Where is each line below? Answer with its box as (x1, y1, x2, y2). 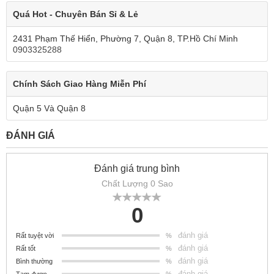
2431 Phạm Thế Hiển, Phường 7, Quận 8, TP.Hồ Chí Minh (13, 34, 238, 44)
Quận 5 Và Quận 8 (13, 103, 86, 114)
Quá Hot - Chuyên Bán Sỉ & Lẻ (13, 9, 138, 20)
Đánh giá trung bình (94, 163, 180, 174)
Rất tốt (16, 245, 35, 253)
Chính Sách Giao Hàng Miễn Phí (13, 79, 146, 89)
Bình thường (16, 257, 53, 265)
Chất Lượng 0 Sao (101, 179, 173, 189)
